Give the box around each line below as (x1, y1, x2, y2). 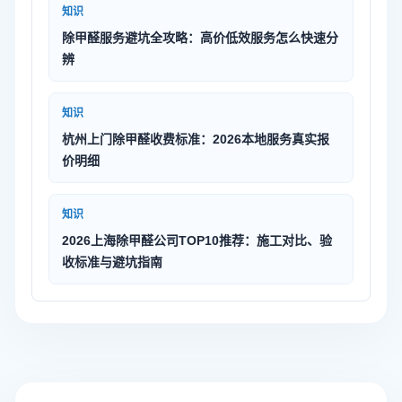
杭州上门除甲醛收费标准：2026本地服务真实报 (62, 132, 329, 146)
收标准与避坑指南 (62, 255, 162, 269)
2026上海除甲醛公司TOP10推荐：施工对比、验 (62, 233, 332, 248)
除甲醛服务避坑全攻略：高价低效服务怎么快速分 (62, 31, 338, 45)
